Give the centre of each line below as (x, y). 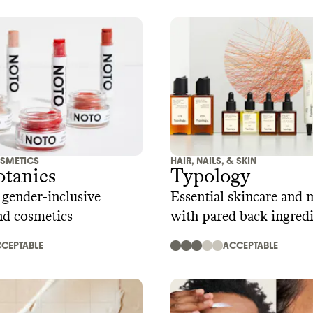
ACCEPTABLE (250, 245)
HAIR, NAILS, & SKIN (213, 161)
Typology (210, 176)
